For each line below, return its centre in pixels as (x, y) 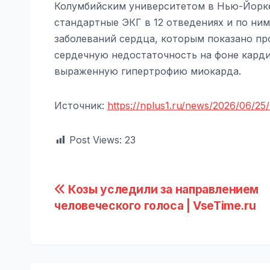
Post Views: (96, 140)
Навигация (107, 193)
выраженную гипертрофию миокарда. (148, 71)
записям (94, 243)
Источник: (81, 105)
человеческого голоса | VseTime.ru (155, 205)
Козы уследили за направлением (162, 189)
